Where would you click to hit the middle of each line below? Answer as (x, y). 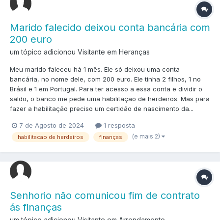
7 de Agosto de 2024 (52, 125)
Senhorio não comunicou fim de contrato (105, 196)
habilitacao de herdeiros (51, 137)
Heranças (134, 52)
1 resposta (118, 125)
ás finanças (36, 207)
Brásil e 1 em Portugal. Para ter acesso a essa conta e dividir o (106, 89)
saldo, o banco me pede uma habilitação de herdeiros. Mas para (110, 98)
